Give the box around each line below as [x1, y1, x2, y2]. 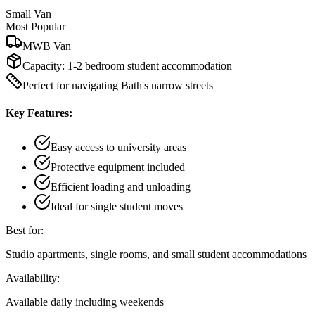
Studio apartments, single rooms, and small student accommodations [6, 248, 307, 261]
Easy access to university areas [51, 141, 186, 154]
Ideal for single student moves [51, 200, 183, 213]
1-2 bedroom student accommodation [67, 59, 232, 72]
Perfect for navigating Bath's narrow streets [22, 79, 213, 91]
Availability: [6, 272, 60, 285]
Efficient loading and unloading [51, 181, 191, 193]
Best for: [6, 224, 44, 237]
